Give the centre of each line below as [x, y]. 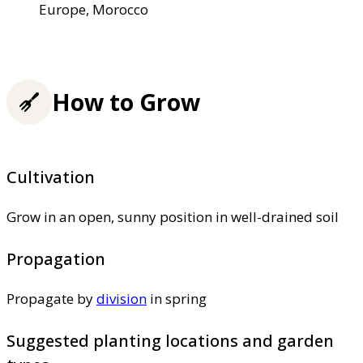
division [122, 298]
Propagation [56, 258]
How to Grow [126, 102]
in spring [177, 298]
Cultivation [51, 177]
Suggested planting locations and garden [170, 340]
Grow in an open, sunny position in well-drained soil [173, 216]
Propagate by [51, 298]
